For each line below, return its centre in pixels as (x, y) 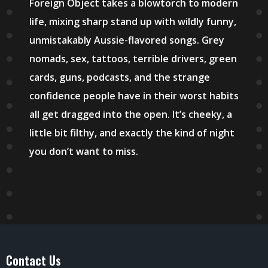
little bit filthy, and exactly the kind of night (132, 133)
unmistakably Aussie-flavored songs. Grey (127, 40)
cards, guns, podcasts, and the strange (120, 77)
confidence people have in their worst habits (134, 96)
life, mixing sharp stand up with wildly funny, (133, 22)
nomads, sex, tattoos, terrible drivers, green (133, 59)
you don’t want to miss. (84, 152)
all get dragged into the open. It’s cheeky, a (131, 115)
